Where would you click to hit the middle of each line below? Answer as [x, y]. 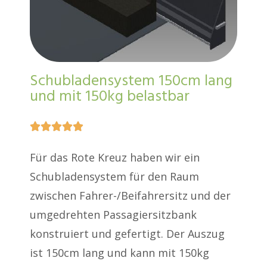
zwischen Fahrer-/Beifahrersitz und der [130, 196]
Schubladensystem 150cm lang [131, 82]
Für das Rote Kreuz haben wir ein [115, 158]
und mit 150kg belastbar [110, 97]
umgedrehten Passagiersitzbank [113, 215]
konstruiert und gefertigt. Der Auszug [127, 234]
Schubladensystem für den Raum [114, 177]
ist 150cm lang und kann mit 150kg [119, 253]
